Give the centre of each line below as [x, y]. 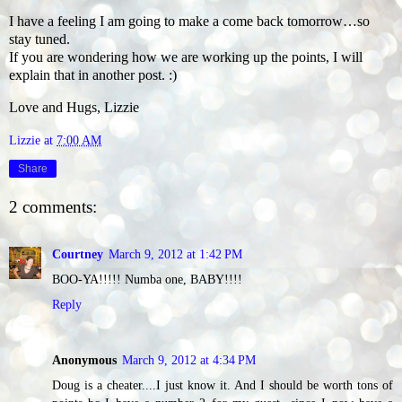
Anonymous [84, 359]
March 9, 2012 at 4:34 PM [189, 359]
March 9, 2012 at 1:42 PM [175, 253]
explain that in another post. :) [93, 74]
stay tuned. [39, 39]
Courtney [78, 253]
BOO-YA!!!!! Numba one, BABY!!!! [147, 279]
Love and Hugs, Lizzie [74, 107]
